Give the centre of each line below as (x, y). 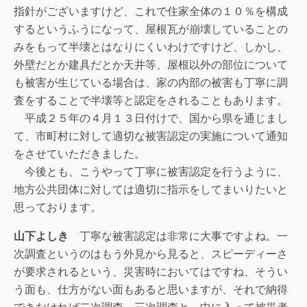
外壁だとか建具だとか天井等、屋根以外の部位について (151, 65)
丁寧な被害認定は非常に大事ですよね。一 (178, 236)
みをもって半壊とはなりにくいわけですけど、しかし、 (151, 47)
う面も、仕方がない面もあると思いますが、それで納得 (151, 290)
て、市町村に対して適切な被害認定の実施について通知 (151, 136)
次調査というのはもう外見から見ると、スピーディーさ (151, 254)
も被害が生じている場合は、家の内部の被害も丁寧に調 (151, 83)
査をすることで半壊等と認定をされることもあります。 (151, 100)
